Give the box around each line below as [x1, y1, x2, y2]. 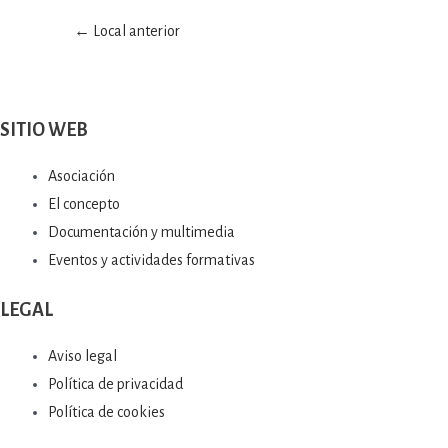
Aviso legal [48, 347, 117, 364]
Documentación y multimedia [48, 223, 235, 240]
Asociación [48, 167, 115, 184]
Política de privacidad [48, 375, 183, 392]
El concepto [48, 195, 120, 212]
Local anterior [90, 23, 180, 40]
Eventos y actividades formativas [48, 251, 255, 268]
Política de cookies [48, 403, 165, 420]
